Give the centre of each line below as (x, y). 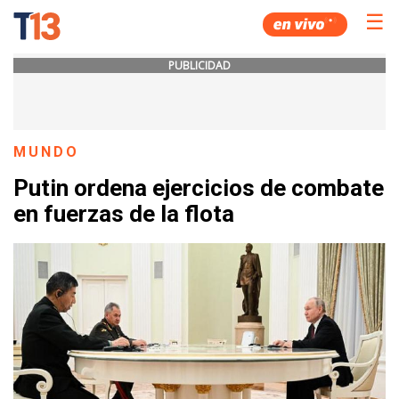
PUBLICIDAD (199, 65)
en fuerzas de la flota (124, 214)
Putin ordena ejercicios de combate (199, 188)
